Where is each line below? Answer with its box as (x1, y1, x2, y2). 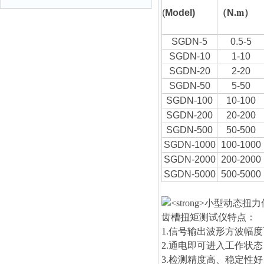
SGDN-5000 (163, 169, 216, 179)
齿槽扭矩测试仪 (161, 212, 227, 222)
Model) (165, 8, 195, 18)
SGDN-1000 (163, 140, 216, 150)
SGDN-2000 (163, 154, 216, 164)
